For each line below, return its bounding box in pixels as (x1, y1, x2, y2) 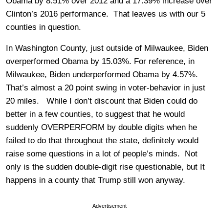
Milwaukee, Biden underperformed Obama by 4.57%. (6, 69, 200, 79)
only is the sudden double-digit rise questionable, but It (6, 162, 205, 172)
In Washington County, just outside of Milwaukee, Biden (6, 43, 208, 53)
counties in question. (6, 22, 81, 32)
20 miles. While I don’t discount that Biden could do (6, 96, 197, 106)
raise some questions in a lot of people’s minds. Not (6, 149, 197, 158)
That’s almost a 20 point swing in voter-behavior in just (6, 83, 205, 92)
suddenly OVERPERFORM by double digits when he (6, 122, 197, 132)
